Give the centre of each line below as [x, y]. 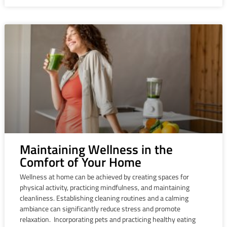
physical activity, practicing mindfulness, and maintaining [104, 187]
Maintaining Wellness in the [96, 150]
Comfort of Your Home [80, 162]
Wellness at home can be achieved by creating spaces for [104, 177]
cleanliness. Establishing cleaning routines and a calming [104, 198]
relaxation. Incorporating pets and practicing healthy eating [107, 219]
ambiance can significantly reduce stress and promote [100, 209]
